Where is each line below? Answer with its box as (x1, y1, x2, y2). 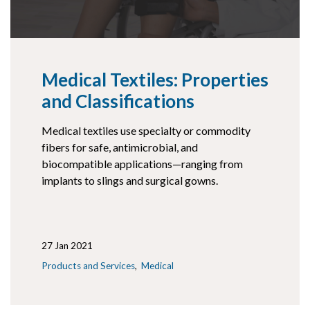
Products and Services (42, 260, 136, 272)
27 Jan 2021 (42, 240, 93, 252)
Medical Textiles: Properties (42, 69, 268, 91)
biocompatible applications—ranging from (42, 157, 244, 171)
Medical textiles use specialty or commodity (42, 124, 251, 138)
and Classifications (42, 90, 194, 113)
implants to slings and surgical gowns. (42, 174, 219, 188)
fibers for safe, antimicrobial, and (42, 140, 199, 154)
